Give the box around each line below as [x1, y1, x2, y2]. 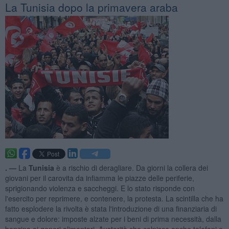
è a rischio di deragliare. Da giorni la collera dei [54, 162, 208, 173]
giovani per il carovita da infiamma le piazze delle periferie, [5, 172, 194, 183]
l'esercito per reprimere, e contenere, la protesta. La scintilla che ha [5, 193, 223, 203]
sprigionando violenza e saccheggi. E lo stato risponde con [5, 182, 195, 193]
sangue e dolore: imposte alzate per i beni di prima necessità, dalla [5, 213, 221, 224]
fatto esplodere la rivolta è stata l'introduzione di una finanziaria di [5, 203, 217, 214]
